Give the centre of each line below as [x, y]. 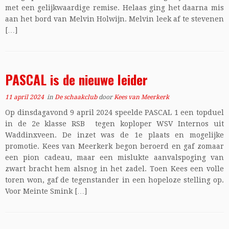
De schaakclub [77, 97]
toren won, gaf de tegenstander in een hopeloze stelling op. [114, 180]
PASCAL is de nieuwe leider [76, 79]
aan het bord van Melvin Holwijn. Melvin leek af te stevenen [114, 19]
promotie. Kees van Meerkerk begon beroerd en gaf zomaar [114, 146]
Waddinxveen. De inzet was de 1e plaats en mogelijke [114, 135]
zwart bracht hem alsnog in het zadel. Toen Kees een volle [114, 169]
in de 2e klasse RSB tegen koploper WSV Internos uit [114, 124]
